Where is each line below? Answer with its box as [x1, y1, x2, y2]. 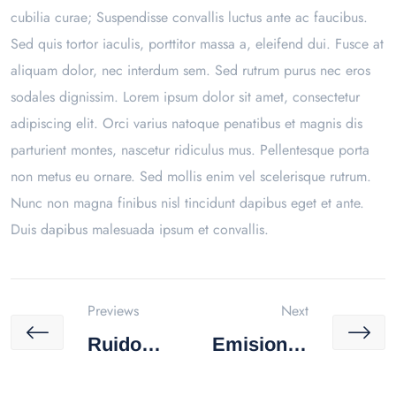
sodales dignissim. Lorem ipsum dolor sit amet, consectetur [11, 86, 360, 107]
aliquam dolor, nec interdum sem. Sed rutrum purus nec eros [11, 59, 370, 80]
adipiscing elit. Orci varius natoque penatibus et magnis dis [11, 112, 362, 133]
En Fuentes [206, 368, 308, 391]
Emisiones [212, 332, 308, 355]
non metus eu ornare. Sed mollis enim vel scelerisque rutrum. [11, 165, 371, 187]
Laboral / [88, 368, 167, 391]
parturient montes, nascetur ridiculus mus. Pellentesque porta [11, 139, 369, 160]
